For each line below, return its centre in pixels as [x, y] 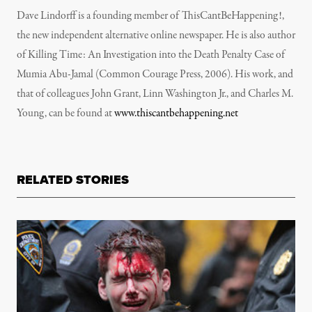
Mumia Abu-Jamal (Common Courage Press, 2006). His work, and [155, 75]
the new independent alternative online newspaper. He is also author [156, 36]
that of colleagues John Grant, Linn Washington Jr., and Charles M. [155, 94]
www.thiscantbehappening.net [176, 114]
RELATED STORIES [73, 180]
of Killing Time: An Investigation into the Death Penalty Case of [151, 55]
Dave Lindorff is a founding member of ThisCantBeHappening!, [150, 16]
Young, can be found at [65, 114]
